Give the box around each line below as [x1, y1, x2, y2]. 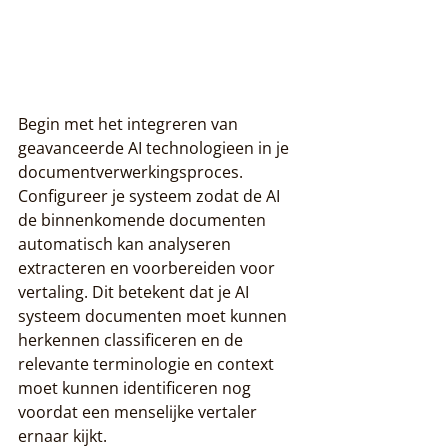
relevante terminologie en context [18, 352, 278, 375]
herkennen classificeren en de [18, 328, 247, 351]
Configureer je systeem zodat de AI [18, 184, 284, 207]
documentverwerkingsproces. [18, 160, 247, 183]
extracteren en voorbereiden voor [18, 256, 279, 279]
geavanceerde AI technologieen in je [18, 136, 293, 159]
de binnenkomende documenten [18, 208, 270, 231]
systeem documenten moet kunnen [18, 304, 291, 327]
